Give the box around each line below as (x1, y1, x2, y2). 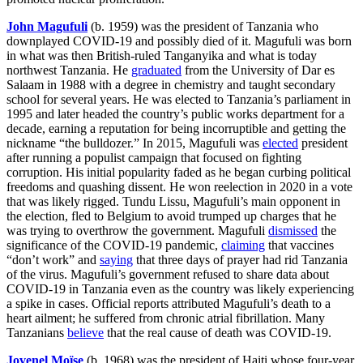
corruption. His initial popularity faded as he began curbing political (6, 165, 351, 180)
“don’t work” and (6, 253, 100, 267)
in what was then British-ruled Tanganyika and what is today (6, 49, 317, 63)
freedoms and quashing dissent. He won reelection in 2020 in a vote (6, 180, 352, 194)
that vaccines (265, 238, 334, 253)
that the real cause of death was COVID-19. (104, 326, 331, 340)
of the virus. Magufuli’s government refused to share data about (6, 267, 329, 282)
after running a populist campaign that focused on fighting (6, 151, 301, 165)
